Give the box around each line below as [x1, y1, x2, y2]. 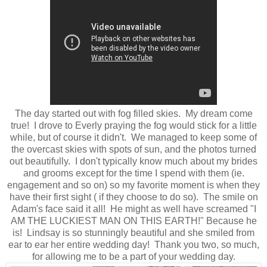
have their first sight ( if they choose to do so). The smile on [9, 192, 258, 203]
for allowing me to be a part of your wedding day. [32, 252, 235, 262]
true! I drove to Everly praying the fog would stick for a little [10, 120, 257, 131]
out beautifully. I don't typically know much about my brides [10, 156, 257, 167]
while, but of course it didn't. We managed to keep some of [10, 132, 257, 143]
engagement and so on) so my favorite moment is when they [7, 180, 260, 191]
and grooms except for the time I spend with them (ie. [23, 168, 244, 179]
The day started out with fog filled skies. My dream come [14, 108, 253, 119]
